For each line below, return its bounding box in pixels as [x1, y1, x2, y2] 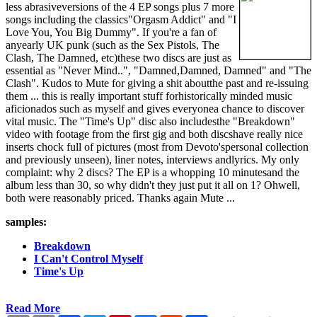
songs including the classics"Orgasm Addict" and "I [6, 13, 236, 26]
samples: [6, 216, 47, 229]
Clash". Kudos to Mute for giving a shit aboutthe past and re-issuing [6, 77, 309, 90]
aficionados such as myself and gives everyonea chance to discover [6, 103, 304, 115]
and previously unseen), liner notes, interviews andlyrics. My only [6, 154, 299, 166]
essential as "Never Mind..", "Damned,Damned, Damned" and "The [6, 64, 311, 77]
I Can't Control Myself [34, 253, 143, 265]
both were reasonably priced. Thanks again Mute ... [6, 192, 235, 204]
